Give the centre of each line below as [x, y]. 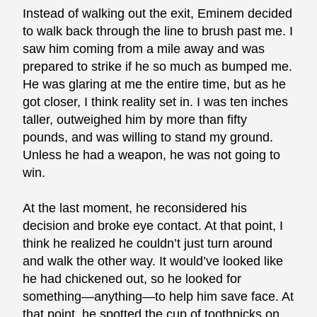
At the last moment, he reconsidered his [135, 208]
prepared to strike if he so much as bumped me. [158, 67]
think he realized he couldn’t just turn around [148, 244]
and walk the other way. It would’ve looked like [153, 261]
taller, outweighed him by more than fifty [135, 120]
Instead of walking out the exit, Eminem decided [158, 14]
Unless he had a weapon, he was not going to [152, 155]
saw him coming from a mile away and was [144, 49]
